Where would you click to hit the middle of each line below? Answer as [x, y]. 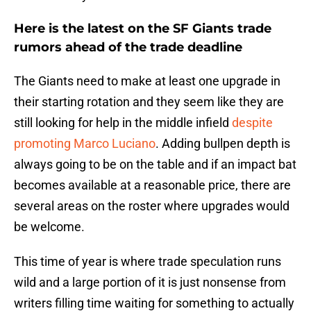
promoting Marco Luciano [85, 144]
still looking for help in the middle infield [123, 123]
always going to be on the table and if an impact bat [155, 165]
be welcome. [49, 227]
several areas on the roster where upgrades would [152, 206]
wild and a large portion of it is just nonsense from [150, 283]
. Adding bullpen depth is [223, 144]
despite [252, 123]
